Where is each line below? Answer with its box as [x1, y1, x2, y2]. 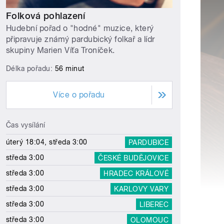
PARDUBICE [128, 138, 169, 146]
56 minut [54, 64, 84, 73]
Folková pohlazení [6, 10, 85, 21]
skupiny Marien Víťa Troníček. [6, 45, 115, 55]
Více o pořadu [53, 90, 105, 100]
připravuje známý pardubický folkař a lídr [6, 34, 155, 44]
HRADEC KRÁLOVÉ [103, 169, 169, 177]
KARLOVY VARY [114, 184, 169, 193]
